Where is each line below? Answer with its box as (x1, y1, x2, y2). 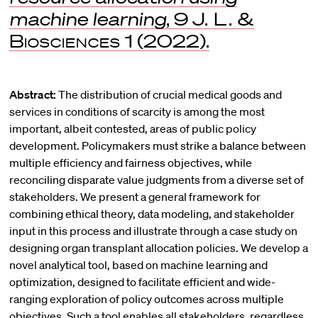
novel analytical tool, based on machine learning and (9, 258, 268, 272)
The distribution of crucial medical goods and (55, 87, 282, 102)
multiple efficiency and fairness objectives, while (9, 155, 252, 170)
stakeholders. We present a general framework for (9, 190, 261, 204)
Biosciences (9, 31, 121, 51)
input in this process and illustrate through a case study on (9, 224, 297, 238)
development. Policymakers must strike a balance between (9, 138, 306, 153)
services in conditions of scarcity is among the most (9, 104, 265, 119)
